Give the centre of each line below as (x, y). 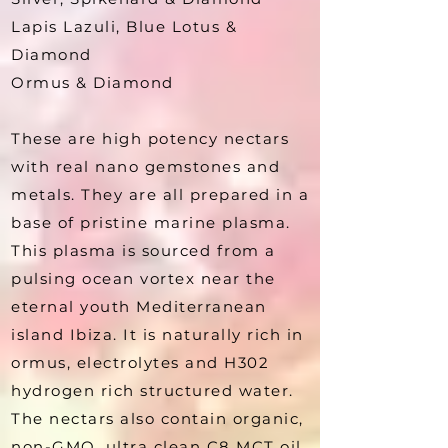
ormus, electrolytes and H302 (140, 362)
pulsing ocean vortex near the (143, 278)
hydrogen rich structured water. (152, 390)
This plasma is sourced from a (143, 250)
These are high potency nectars (150, 138)
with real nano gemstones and (145, 166)
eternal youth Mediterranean (139, 306)
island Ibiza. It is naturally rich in (157, 334)
